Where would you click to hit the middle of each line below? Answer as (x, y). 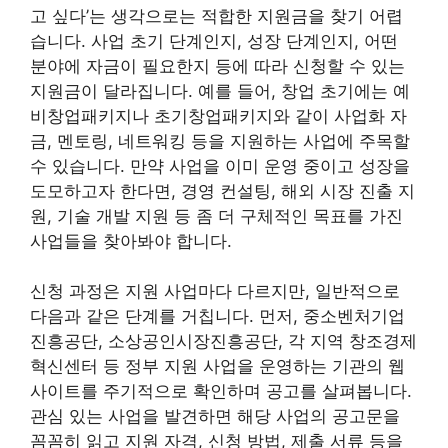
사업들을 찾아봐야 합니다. (131, 240)
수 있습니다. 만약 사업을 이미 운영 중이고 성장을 (220, 165)
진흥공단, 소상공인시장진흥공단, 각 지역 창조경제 (223, 341)
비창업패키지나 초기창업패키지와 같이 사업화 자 (218, 115)
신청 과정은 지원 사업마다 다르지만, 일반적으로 (215, 291)
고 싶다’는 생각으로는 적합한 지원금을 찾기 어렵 (216, 15)
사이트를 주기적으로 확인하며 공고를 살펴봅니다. (221, 391)
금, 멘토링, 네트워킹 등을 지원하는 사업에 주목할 (220, 140)
